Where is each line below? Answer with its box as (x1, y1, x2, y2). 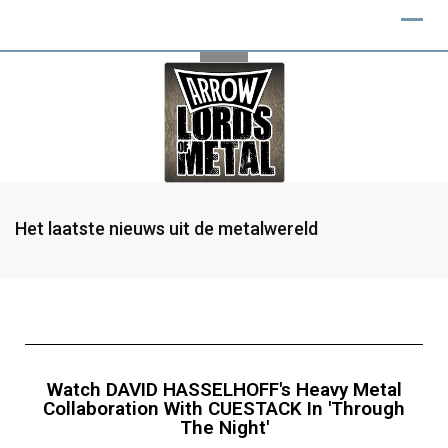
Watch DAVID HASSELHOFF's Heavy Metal (46, 378, 402, 401)
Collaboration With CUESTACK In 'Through (43, 397, 405, 420)
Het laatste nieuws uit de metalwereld (15, 218, 318, 239)
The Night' (179, 416, 269, 439)
